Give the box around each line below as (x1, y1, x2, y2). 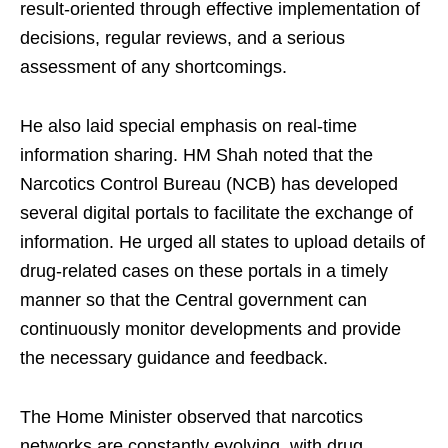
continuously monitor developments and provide (20, 319, 401, 340)
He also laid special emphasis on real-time (20, 116, 357, 137)
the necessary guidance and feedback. (20, 348, 328, 369)
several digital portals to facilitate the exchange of (20, 203, 413, 224)
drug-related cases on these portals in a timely (20, 261, 388, 282)
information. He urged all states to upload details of (20, 232, 425, 253)
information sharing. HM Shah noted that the (20, 145, 373, 166)
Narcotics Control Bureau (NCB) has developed (20, 174, 398, 195)
